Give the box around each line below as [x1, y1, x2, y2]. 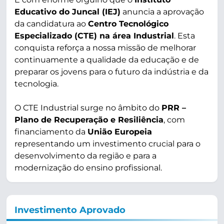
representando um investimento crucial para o [14, 139, 200, 149]
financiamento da [14, 127, 87, 137]
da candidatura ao [14, 19, 88, 29]
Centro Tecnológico [88, 19, 168, 29]
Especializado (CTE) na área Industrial [14, 31, 174, 41]
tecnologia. [14, 79, 58, 89]
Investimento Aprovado [14, 204, 125, 216]
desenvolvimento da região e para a [14, 151, 156, 161]
